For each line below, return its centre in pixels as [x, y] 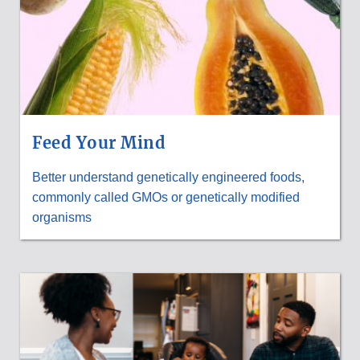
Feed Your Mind [99, 142]
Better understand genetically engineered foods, [168, 177]
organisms [62, 217]
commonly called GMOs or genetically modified [166, 197]
